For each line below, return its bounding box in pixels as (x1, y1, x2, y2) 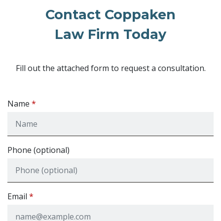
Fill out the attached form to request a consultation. (15, 62, 206, 74)
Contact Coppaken (45, 6, 176, 23)
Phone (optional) (7, 144, 70, 155)
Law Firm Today (55, 26, 166, 42)
